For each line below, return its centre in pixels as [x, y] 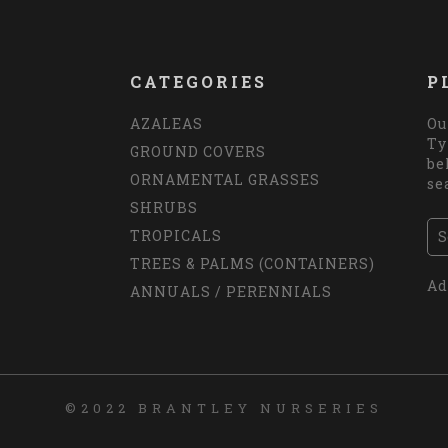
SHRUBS [164, 208]
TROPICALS [176, 236]
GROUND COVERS [198, 152]
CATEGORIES [199, 82]
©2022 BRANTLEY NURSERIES [224, 408]
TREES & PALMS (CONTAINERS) [253, 264]
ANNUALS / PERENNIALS [231, 292]
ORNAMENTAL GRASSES [225, 180]
